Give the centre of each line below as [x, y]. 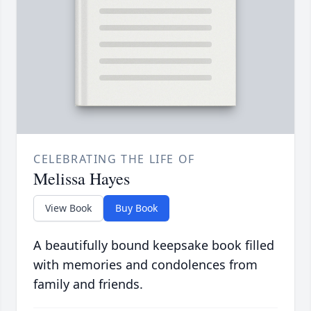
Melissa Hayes [82, 179]
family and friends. [88, 284]
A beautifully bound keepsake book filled [154, 245]
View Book [68, 208]
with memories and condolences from [145, 265]
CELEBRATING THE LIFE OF [114, 159]
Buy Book [136, 208]
